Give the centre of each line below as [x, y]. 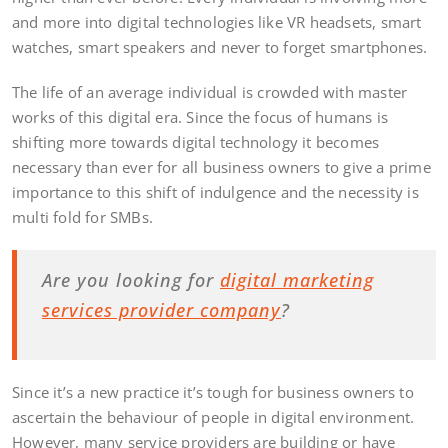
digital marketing [297, 279]
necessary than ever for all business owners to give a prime [221, 166]
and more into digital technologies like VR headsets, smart [217, 21]
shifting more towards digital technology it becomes [196, 141]
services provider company [161, 309]
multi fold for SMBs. [82, 216]
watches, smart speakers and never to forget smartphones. [220, 46]
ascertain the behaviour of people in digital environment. [213, 416]
